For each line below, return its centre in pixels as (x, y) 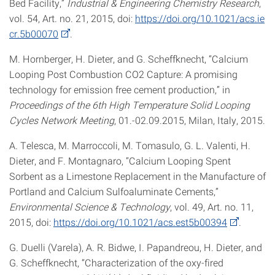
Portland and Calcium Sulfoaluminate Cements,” (114, 191)
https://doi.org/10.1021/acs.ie (200, 18)
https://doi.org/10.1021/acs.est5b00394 (140, 222)
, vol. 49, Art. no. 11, (212, 207)
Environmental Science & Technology (90, 207)
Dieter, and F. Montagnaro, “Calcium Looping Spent (120, 161)
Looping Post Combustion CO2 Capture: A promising (123, 74)
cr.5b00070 (34, 33)
